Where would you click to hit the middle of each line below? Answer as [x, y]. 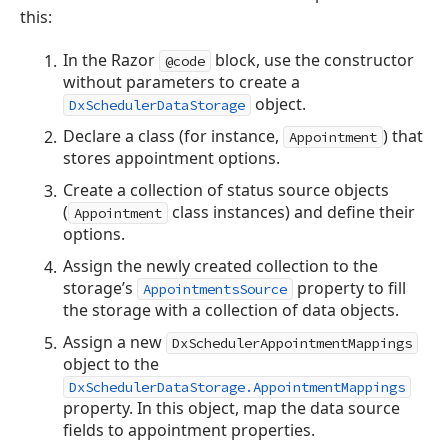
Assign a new [115, 342]
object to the [111, 364]
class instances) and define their [292, 212]
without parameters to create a [182, 82]
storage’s [100, 288]
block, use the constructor [313, 60]
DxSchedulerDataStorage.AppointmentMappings [237, 387]
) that [403, 136]
